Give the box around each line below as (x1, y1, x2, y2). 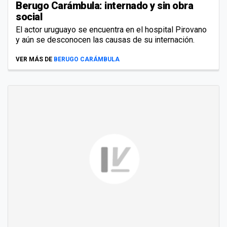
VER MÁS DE (16, 56, 52, 63)
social (16, 11, 42, 23)
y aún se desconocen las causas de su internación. (16, 35, 195, 45)
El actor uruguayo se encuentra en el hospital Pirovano (16, 25, 207, 35)
